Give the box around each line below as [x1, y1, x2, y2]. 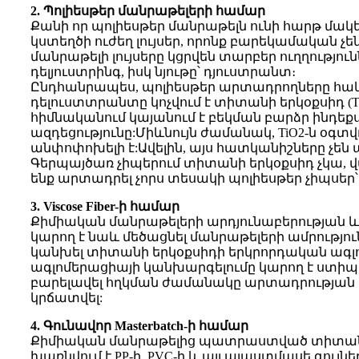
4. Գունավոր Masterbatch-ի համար [30, 319, 248, 333]
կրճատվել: [30, 291, 103, 305]
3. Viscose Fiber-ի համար [30, 200, 179, 214]
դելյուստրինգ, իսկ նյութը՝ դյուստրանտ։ [30, 65, 296, 79]
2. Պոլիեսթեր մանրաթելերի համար [30, 4, 265, 18]
